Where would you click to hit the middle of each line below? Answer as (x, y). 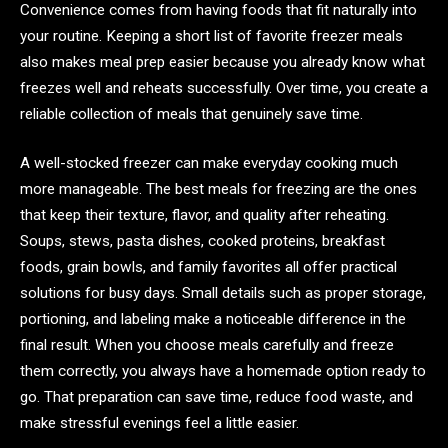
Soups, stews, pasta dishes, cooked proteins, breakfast (202, 241)
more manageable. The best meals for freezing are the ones (218, 189)
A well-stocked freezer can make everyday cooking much (209, 163)
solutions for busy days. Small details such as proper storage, (223, 293)
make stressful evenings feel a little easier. (159, 423)
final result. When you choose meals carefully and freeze (207, 345)
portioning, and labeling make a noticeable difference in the (213, 319)
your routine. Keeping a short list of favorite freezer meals (211, 35)
